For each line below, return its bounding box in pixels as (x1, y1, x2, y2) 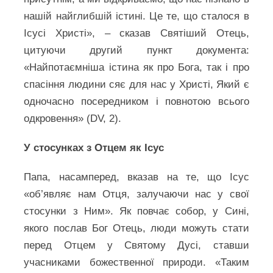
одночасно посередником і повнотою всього (24, 96, 249, 107)
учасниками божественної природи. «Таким (24, 257, 249, 268)
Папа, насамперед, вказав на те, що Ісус (24, 171, 249, 183)
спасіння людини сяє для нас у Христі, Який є (24, 79, 249, 90)
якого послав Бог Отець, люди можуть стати (24, 222, 249, 234)
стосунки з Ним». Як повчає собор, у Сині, (24, 205, 249, 217)
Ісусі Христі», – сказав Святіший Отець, (24, 27, 249, 39)
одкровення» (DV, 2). (24, 113, 122, 124)
